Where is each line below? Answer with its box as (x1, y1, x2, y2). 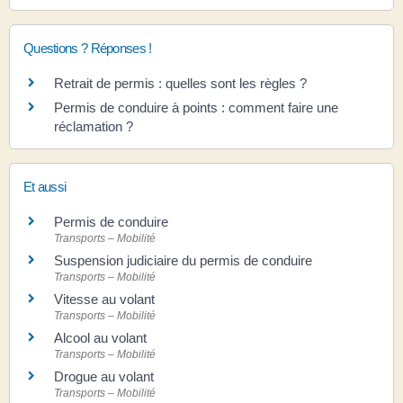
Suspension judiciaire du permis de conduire (54, 252, 312, 268)
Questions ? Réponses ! (23, 40, 152, 56)
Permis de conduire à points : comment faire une (54, 99, 338, 115)
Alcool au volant (54, 329, 147, 345)
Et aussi (23, 178, 67, 194)
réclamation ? (54, 118, 133, 134)
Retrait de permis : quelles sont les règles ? (54, 75, 307, 91)
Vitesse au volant (54, 291, 158, 307)
